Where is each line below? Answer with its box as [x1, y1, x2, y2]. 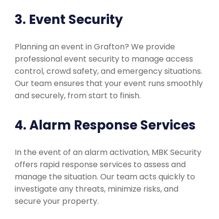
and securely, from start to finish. [15, 90, 141, 101]
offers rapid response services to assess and [15, 159, 186, 170]
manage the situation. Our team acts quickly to [15, 171, 195, 182]
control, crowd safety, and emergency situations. [15, 66, 202, 77]
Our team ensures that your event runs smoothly [15, 78, 203, 89]
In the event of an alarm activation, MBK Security [15, 147, 201, 158]
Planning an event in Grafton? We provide [15, 41, 175, 52]
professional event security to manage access [15, 53, 193, 65]
